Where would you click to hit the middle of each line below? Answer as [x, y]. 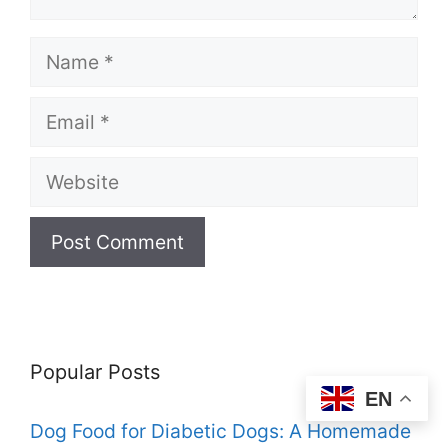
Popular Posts [95, 372]
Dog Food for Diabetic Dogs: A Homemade [220, 431]
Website [65, 170]
